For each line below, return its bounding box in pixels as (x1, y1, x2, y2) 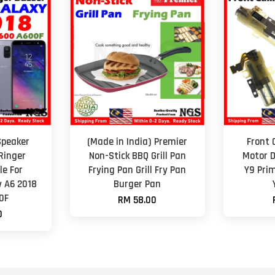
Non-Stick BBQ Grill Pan (88, 149, 186, 163)
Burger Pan (114, 177, 161, 191)
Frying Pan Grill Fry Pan (88, 163, 187, 177)
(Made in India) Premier (87, 135, 188, 149)
